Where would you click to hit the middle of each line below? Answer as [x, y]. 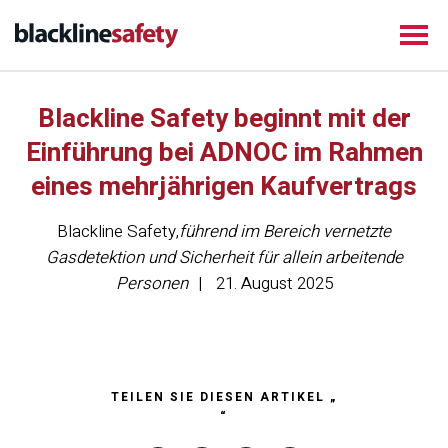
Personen [151, 283]
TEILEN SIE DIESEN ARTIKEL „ [224, 397]
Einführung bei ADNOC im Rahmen [224, 153]
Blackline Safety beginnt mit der [224, 119]
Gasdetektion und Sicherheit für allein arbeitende [224, 257]
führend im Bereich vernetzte [285, 231]
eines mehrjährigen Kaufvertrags [224, 187]
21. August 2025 [274, 283]
